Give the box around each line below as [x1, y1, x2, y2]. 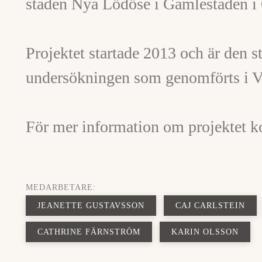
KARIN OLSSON [171, 227, 239, 236]
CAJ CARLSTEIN [175, 201, 245, 210]
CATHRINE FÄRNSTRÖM [37, 227, 140, 236]
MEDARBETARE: [26, 183, 96, 192]
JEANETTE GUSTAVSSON [37, 201, 144, 210]
